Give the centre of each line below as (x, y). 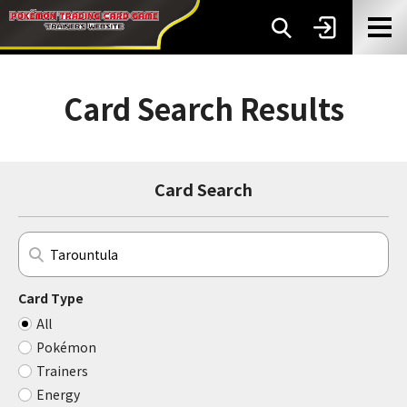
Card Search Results (203, 108)
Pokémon (66, 347)
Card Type (51, 298)
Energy (58, 394)
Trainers (62, 371)
